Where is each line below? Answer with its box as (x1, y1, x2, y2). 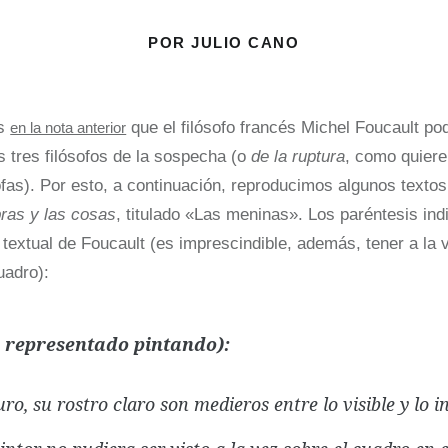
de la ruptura (246, 146, 346, 166)
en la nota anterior (10, 118, 127, 136)
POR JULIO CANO (148, 33, 300, 51)
